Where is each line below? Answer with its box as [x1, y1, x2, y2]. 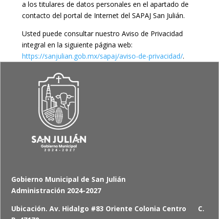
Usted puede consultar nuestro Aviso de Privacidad [22, 29, 183, 38]
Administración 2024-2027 [11, 185, 102, 195]
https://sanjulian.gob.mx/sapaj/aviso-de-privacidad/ [22, 51, 183, 61]
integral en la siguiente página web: [22, 40, 132, 49]
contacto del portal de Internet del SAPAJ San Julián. [22, 11, 185, 20]
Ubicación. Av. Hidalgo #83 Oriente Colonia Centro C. [11, 203, 205, 213]
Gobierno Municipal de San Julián [11, 174, 126, 184]
